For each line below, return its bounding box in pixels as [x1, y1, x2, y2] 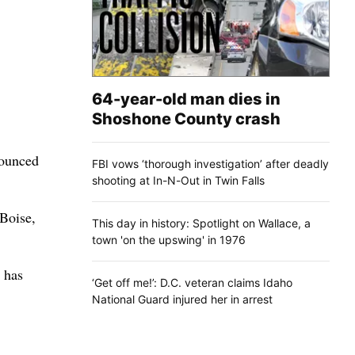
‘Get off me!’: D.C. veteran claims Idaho [92, 275, 292, 289]
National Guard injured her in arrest [92, 292, 273, 306]
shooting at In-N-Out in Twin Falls [92, 173, 265, 187]
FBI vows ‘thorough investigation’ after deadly [92, 156, 329, 170]
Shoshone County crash [92, 109, 281, 128]
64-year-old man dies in [92, 89, 281, 109]
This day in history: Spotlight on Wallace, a [92, 216, 311, 230]
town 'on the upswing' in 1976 [92, 232, 246, 246]
